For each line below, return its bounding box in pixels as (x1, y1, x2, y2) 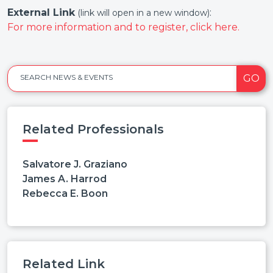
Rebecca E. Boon (23, 187, 108, 199)
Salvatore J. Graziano (23, 158, 127, 170)
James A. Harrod (23, 172, 107, 185)
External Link (7, 7, 75, 18)
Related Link (23, 256, 105, 271)
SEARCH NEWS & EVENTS (20, 73, 113, 82)
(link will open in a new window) (77, 7, 210, 18)
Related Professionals (23, 121, 164, 136)
